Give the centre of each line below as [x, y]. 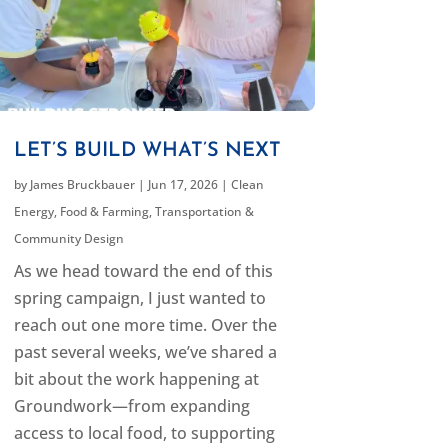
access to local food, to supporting [144, 432]
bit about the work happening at [136, 378]
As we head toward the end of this [143, 270]
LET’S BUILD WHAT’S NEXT [147, 150]
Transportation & [204, 211]
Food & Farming [104, 211]
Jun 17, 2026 [182, 184]
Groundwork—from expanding [131, 405]
